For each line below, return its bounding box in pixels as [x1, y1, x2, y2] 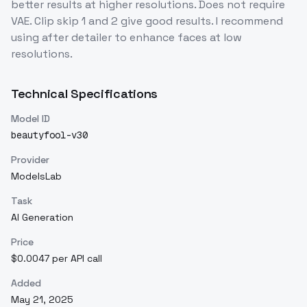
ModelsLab [11, 170, 62, 182]
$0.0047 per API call [11, 252, 102, 265]
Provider [11, 153, 49, 166]
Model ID [11, 112, 50, 125]
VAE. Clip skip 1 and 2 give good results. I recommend [11, 14, 283, 28]
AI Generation [11, 211, 73, 223]
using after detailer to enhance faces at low [11, 30, 242, 45]
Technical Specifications [11, 86, 158, 101]
